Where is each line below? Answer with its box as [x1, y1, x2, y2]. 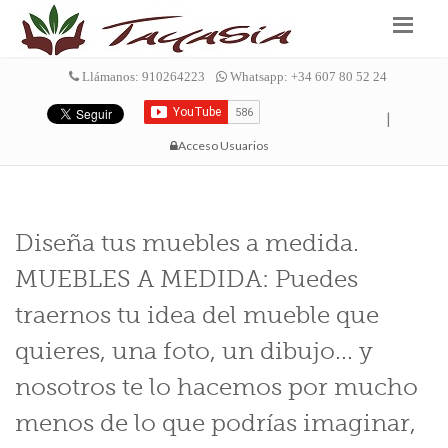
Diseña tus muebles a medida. [15, 230, 359, 257]
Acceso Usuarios [177, 138, 269, 153]
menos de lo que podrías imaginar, [15, 410, 416, 437]
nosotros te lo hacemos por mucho [15, 374, 418, 401]
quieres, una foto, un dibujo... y [15, 338, 373, 365]
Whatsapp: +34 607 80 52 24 [227, 70, 387, 83]
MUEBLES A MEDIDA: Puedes [15, 266, 358, 293]
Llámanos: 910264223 [79, 70, 205, 83]
